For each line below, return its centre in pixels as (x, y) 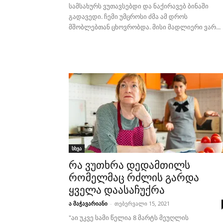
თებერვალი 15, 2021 (142, 203)
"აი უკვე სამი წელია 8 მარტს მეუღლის (129, 218)
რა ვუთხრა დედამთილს (129, 165)
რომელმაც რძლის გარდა (134, 178)
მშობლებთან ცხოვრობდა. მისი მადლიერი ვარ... (145, 27)
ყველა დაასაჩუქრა (117, 190)
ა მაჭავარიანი (88, 203)
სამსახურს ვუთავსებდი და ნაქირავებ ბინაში (139, 6)
